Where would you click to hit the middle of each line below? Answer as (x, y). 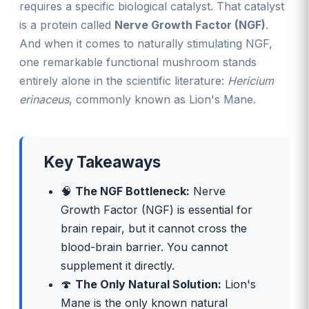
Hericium (251, 81)
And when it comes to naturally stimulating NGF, (146, 44)
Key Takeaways (102, 162)
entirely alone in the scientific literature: (123, 81)
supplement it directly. (118, 266)
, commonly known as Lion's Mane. (162, 100)
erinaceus (44, 100)
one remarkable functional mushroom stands (138, 62)
